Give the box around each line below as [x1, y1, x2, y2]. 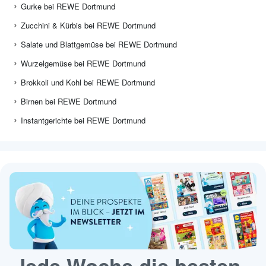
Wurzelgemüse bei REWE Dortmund [21, 58, 145, 69]
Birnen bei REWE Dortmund [21, 96, 116, 107]
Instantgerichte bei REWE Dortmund [21, 115, 145, 126]
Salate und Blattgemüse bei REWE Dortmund [21, 39, 177, 50]
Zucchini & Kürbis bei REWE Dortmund [21, 20, 156, 31]
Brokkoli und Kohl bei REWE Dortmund [21, 77, 155, 88]
